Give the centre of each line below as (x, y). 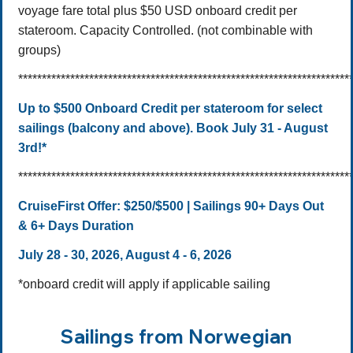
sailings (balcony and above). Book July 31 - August (173, 128)
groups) (39, 50)
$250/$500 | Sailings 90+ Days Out (224, 206)
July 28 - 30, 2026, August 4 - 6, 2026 (125, 255)
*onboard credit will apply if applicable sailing (144, 284)
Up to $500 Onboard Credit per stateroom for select (170, 109)
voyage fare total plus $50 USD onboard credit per (158, 11)
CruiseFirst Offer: (69, 206)
